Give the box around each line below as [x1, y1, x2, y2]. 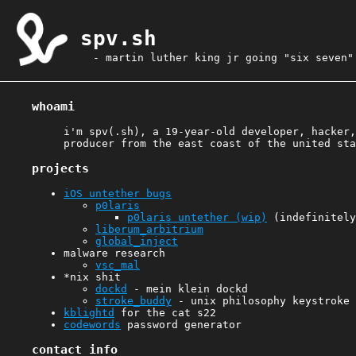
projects [31, 161, 89, 176]
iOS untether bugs [63, 188, 172, 200]
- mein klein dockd [126, 283, 248, 296]
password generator [120, 319, 242, 331]
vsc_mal [95, 259, 140, 272]
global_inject [95, 235, 178, 248]
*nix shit [63, 271, 121, 284]
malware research [63, 247, 165, 260]
